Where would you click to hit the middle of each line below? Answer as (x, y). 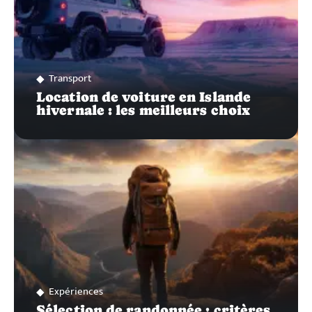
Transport (70, 79)
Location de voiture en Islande (144, 97)
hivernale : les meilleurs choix (143, 110)
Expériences (76, 292)
